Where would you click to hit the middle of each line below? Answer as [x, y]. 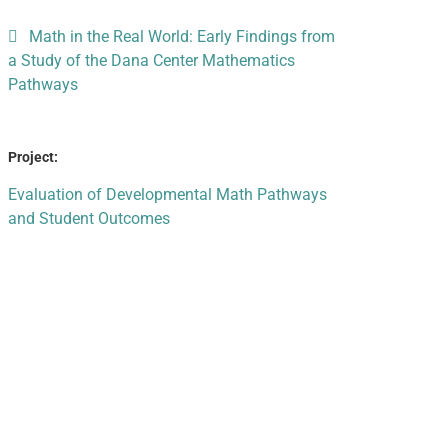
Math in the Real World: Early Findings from [181, 36]
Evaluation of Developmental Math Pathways [167, 194]
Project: [32, 157]
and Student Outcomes [88, 218]
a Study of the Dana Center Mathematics [151, 60]
